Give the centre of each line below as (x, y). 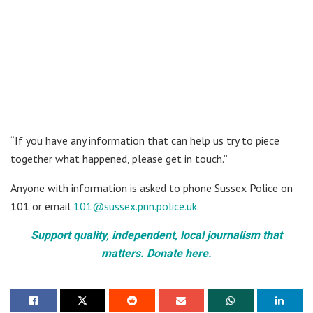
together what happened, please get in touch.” (119, 158)
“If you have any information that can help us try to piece (145, 140)
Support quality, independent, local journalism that (156, 235)
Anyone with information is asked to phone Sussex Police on (152, 188)
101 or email (42, 206)
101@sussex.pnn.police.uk (135, 206)
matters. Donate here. (156, 253)
